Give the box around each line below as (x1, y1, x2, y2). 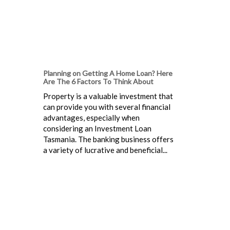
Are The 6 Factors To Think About (43, 76, 154, 86)
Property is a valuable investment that (43, 91, 173, 101)
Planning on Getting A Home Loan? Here (43, 68, 172, 78)
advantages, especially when (43, 112, 140, 122)
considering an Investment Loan (43, 123, 151, 133)
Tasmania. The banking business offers (43, 134, 174, 144)
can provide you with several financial (43, 102, 170, 111)
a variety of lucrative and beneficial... (43, 145, 167, 155)
